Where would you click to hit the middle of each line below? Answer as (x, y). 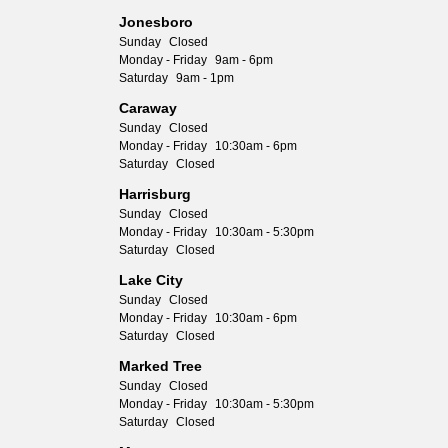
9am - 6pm (244, 60)
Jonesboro (156, 22)
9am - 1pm (205, 78)
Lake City (151, 280)
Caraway (148, 108)
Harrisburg (155, 194)
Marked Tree (160, 366)
